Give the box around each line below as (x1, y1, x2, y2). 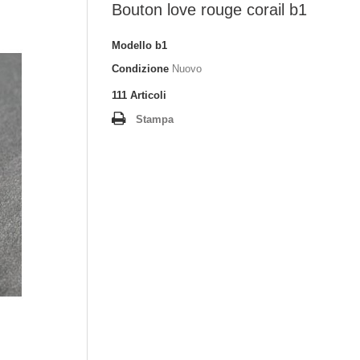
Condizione (112, 63, 169, 75)
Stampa (136, 113, 174, 125)
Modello (112, 39, 152, 51)
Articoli (130, 89, 166, 101)
